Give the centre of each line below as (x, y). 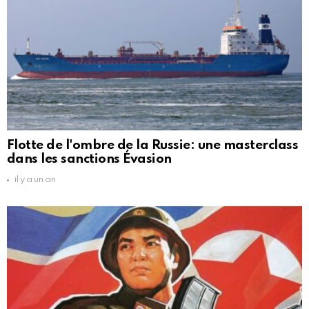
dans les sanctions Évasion (89, 159)
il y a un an (35, 180)
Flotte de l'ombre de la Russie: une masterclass (153, 146)
